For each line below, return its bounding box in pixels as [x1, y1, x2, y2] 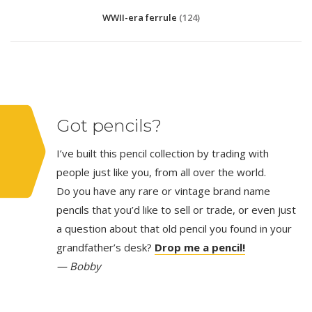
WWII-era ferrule [102, 11, 177, 24]
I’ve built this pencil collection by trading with [56, 146, 269, 160]
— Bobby [56, 259, 101, 273]
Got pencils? [56, 115, 162, 136]
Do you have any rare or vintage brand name [56, 184, 270, 198]
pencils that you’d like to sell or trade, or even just [56, 203, 296, 217]
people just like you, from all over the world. [56, 165, 266, 179]
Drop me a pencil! [155, 240, 245, 254]
